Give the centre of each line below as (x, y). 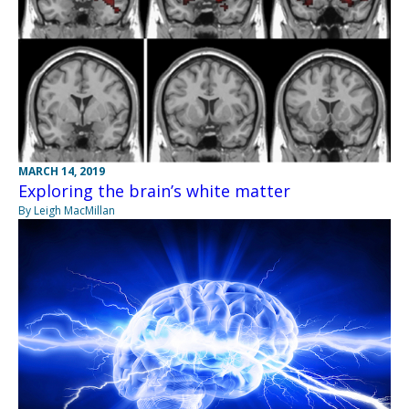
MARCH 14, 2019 (62, 172)
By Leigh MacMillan (67, 211)
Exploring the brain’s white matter (154, 191)
